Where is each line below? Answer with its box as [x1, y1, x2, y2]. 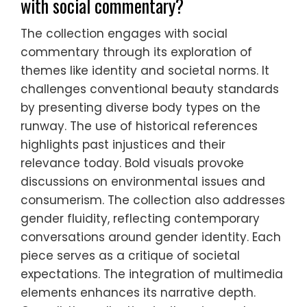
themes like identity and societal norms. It [21, 62, 269, 79]
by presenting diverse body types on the [21, 99, 260, 116]
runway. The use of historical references [21, 118, 258, 135]
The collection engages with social [21, 25, 228, 42]
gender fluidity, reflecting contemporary [21, 210, 260, 228]
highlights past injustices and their [21, 136, 225, 153]
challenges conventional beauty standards [21, 81, 279, 98]
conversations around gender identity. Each [21, 229, 281, 246]
